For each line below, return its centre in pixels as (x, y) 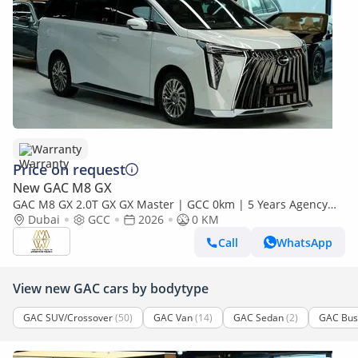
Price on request (69, 169)
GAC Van (173, 318)
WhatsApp (304, 242)
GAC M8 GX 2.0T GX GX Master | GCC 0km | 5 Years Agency (170, 204)
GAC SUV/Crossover (68, 318)
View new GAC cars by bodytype (111, 288)
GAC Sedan (259, 318)
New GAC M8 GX (62, 188)
